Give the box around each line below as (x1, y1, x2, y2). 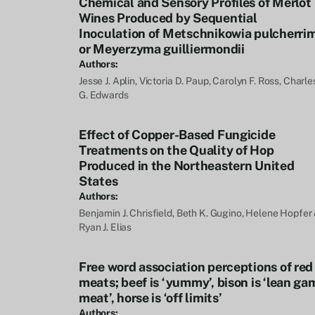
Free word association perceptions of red (79, 259, 314, 274)
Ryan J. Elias (79, 221, 132, 233)
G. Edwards (79, 89, 129, 101)
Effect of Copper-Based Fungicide (79, 127, 276, 142)
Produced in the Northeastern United (79, 158, 295, 173)
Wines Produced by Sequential (79, 11, 257, 25)
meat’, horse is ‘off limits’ (79, 290, 222, 305)
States (79, 174, 118, 188)
